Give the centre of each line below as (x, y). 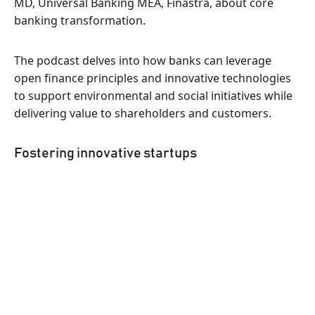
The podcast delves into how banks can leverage (143, 60)
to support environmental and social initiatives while (153, 96)
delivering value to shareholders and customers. (143, 113)
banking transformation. (80, 20)
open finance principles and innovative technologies (153, 78)
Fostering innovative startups (105, 153)
